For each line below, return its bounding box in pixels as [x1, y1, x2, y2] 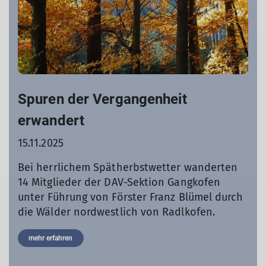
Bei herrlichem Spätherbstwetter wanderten [18, 160, 238, 174]
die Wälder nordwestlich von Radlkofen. [18, 205, 216, 218]
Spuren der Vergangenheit [18, 90, 187, 107]
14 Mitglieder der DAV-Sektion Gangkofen [18, 175, 221, 189]
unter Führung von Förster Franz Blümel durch [18, 190, 243, 204]
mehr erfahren [28, 233, 73, 242]
